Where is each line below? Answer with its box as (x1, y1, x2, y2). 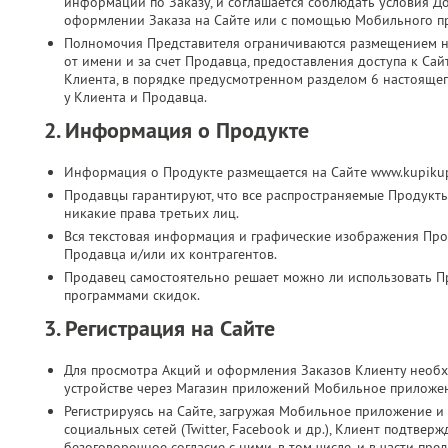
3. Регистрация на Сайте (44, 313, 275, 343)
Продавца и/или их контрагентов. (64, 245, 277, 263)
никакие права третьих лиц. (64, 204, 239, 222)
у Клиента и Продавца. (64, 88, 207, 106)
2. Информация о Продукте (44, 115, 309, 145)
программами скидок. (64, 286, 200, 304)
